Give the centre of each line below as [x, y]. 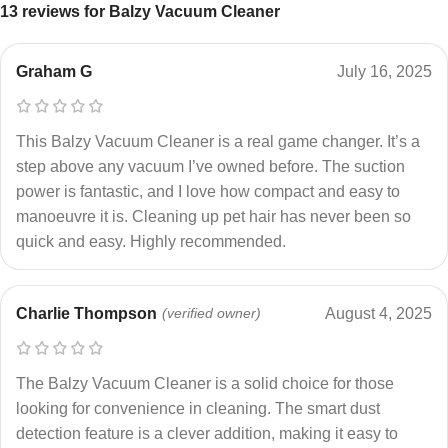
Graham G [54, 71]
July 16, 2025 [384, 71]
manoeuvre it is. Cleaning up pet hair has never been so [213, 216]
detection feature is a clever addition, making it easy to [207, 433]
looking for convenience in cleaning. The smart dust [198, 408]
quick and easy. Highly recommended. [151, 241]
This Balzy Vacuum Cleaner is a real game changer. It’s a [218, 141]
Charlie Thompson [86, 313]
